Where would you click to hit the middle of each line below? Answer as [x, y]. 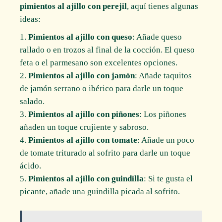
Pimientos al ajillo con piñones [84, 114]
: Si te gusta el [168, 178]
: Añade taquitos [164, 75]
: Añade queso [157, 37]
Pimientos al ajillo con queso [81, 37]
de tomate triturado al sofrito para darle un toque [105, 153]
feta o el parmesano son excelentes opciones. [99, 62]
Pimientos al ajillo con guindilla [86, 178]
